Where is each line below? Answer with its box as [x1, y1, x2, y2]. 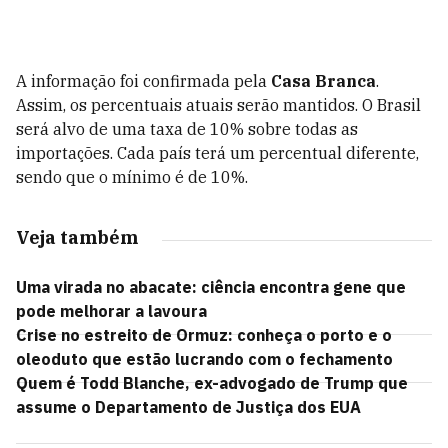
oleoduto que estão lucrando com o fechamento [16, 349, 393, 369]
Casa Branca [271, 71, 376, 91]
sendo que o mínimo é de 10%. [16, 167, 248, 187]
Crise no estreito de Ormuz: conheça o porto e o [16, 325, 392, 345]
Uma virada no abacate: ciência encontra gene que [16, 277, 406, 297]
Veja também [16, 226, 138, 249]
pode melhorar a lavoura [16, 301, 207, 321]
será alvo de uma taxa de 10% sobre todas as [16, 119, 358, 139]
